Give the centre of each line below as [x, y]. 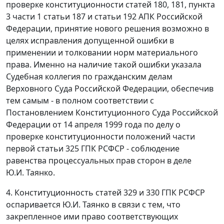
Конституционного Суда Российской [146, 113]
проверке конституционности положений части [100, 137]
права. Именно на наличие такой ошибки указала [104, 65]
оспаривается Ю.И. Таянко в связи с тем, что [93, 205]
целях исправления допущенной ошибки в [90, 41]
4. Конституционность [51, 193]
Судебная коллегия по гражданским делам [89, 77]
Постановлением [40, 113]
